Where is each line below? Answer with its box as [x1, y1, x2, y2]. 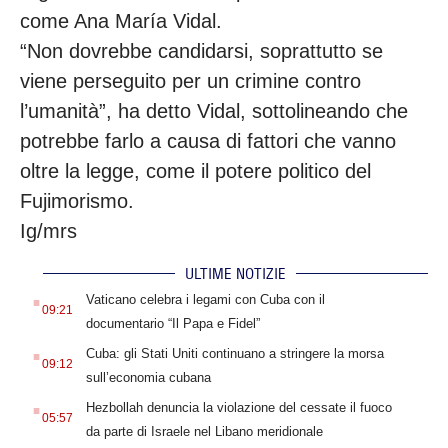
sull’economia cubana [85, 369, 211, 385]
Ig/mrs [20, 220, 77, 243]
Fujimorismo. [20, 190, 134, 213]
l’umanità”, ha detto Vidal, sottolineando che [20, 100, 408, 123]
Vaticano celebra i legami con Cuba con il [85, 291, 325, 307]
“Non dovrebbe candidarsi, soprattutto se [20, 40, 383, 63]
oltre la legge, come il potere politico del [20, 160, 371, 183]
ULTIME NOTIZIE [185, 263, 286, 283]
